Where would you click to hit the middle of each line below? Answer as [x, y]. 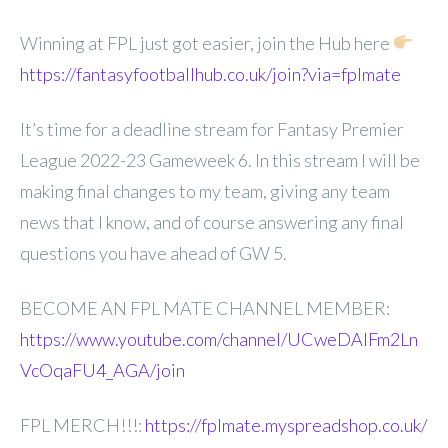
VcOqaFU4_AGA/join [102, 369]
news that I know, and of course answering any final [212, 221]
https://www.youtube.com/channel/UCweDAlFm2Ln [219, 338]
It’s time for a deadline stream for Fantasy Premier [212, 128]
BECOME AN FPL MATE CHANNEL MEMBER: [205, 307]
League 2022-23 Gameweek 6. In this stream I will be [220, 159]
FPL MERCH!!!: [82, 424]
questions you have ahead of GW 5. [153, 252]
